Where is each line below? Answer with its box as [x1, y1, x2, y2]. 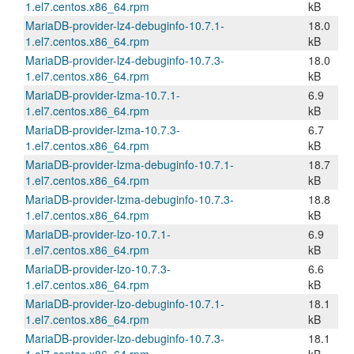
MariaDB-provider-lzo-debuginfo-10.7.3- [25, 330, 224, 346]
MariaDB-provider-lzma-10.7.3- [25, 122, 180, 137]
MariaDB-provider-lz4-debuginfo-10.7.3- [25, 52, 224, 68]
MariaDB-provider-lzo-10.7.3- [25, 261, 171, 277]
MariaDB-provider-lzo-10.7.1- [25, 226, 171, 242]
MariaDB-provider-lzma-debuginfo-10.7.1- [25, 156, 234, 172]
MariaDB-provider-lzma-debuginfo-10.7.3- [25, 191, 234, 207]
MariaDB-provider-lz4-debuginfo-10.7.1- [25, 17, 224, 33]
